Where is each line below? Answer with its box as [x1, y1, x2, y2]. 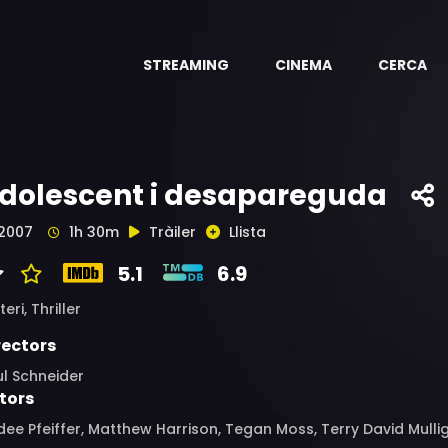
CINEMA [275, 55, 332, 75]
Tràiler [149, 222, 196, 242]
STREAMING [143, 55, 229, 75]
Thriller [31, 299, 81, 319]
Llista [229, 222, 266, 242]
